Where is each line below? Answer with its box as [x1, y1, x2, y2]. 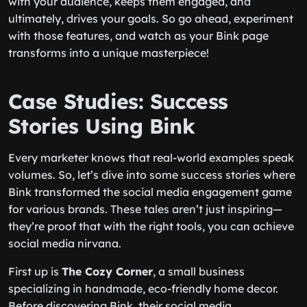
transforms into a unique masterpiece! [8, 46, 209, 60]
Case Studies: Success [8, 88, 228, 114]
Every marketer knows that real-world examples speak [8, 151, 294, 164]
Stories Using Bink [8, 113, 195, 139]
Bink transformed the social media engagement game [8, 185, 292, 199]
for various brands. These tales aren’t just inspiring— [8, 202, 282, 216]
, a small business [153, 265, 245, 278]
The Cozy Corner [62, 265, 153, 278]
